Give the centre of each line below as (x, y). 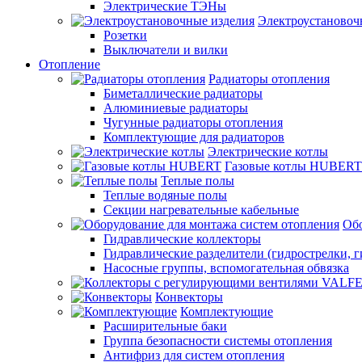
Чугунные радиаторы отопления (193, 122)
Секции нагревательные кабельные (201, 209)
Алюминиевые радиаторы (176, 107)
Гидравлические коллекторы (182, 238)
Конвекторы (189, 297)
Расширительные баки (165, 326)
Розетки (125, 35)
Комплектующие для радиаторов (194, 137)
